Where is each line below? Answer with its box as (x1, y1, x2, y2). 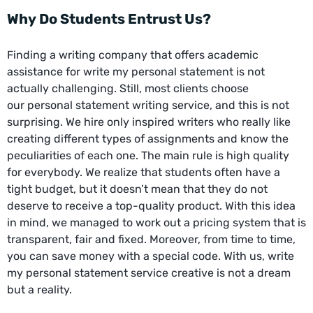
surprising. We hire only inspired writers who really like (7, 115, 291, 129)
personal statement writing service (27, 98, 210, 112)
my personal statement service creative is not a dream (7, 265, 291, 279)
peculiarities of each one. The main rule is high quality (7, 148, 289, 162)
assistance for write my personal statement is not (7, 64, 265, 78)
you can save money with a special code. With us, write (7, 249, 294, 263)
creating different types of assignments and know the (7, 131, 289, 145)
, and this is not (210, 98, 289, 112)
